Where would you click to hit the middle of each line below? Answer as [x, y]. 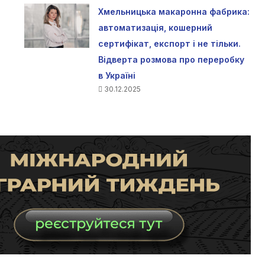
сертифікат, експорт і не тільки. [169, 43]
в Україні [117, 75]
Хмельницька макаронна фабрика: [174, 11]
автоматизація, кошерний [155, 27]
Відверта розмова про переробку [171, 59]
